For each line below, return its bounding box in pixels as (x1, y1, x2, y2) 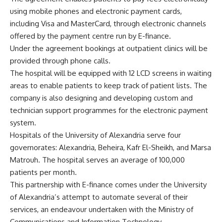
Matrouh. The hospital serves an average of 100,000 (10, 155, 185, 165)
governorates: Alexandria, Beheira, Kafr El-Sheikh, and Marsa (10, 143, 211, 153)
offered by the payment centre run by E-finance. (10, 31, 171, 41)
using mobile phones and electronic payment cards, (10, 6, 182, 16)
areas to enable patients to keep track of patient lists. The (10, 81, 207, 91)
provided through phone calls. (10, 56, 111, 66)
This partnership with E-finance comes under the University (10, 180, 207, 190)
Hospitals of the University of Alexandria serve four (10, 130, 181, 140)
